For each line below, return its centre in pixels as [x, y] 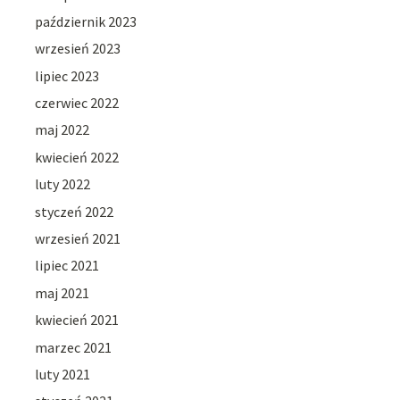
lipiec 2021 [67, 266]
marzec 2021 [74, 347]
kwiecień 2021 [77, 320]
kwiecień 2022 [77, 157]
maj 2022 [62, 130]
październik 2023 [86, 21]
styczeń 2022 [75, 211]
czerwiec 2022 [77, 103]
